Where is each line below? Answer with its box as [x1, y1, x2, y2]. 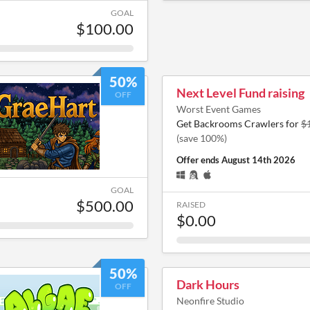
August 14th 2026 [221, 154, 295, 165]
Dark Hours [176, 276, 239, 292]
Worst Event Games [176, 102, 261, 115]
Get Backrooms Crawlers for [176, 117, 301, 129]
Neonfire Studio [176, 294, 244, 307]
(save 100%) [176, 131, 227, 144]
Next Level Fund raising [176, 84, 304, 100]
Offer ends [176, 154, 221, 165]
